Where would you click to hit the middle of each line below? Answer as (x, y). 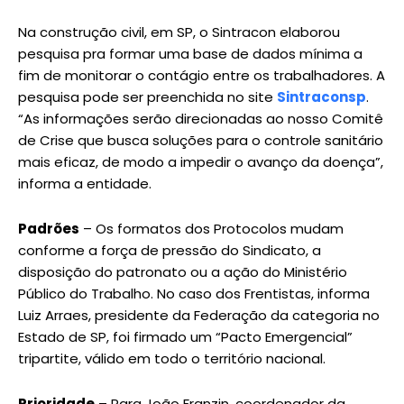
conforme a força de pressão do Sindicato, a (170, 250)
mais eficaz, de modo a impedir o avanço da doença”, (201, 161)
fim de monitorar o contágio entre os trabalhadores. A (202, 75)
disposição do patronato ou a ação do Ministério (183, 271)
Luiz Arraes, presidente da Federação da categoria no (199, 315)
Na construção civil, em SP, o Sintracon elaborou (179, 32)
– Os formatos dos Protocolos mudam (211, 228)
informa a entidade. (87, 183)
